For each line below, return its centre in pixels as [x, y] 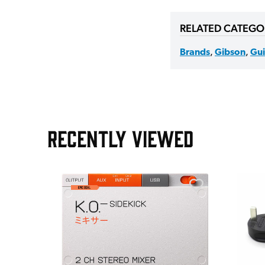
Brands [195, 53]
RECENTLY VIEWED [120, 138]
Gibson [230, 53]
